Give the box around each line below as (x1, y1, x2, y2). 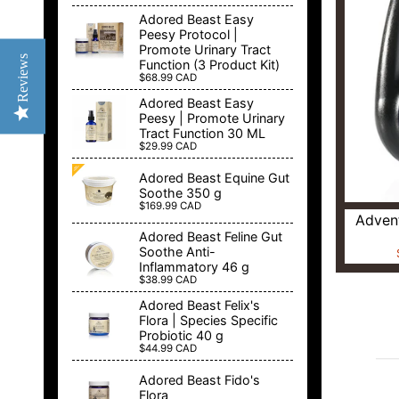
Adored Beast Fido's (139, 371, 260, 387)
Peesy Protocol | (139, 27, 238, 43)
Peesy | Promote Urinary (139, 110, 285, 126)
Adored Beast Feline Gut (139, 229, 282, 245)
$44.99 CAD (139, 342, 197, 355)
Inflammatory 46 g (139, 259, 249, 275)
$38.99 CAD (139, 273, 197, 287)
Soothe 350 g (139, 184, 222, 200)
